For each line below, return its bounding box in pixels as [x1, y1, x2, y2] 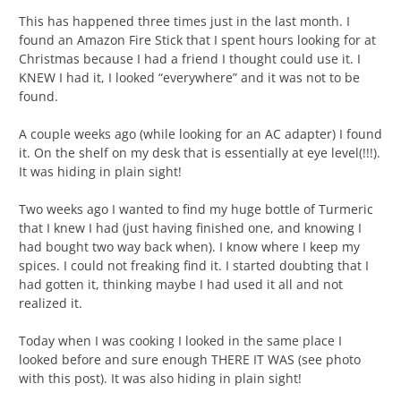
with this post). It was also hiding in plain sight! [19, 370, 302, 388]
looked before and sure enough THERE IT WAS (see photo [19, 351, 361, 369]
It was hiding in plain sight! [19, 163, 182, 181]
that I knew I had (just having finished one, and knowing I [19, 219, 362, 237]
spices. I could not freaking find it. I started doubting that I [19, 257, 369, 275]
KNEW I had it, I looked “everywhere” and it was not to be [19, 69, 360, 87]
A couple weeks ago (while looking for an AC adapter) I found [19, 125, 382, 143]
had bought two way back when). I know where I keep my [19, 238, 360, 256]
